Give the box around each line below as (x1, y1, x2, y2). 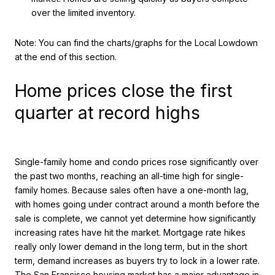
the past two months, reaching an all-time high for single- (15, 170, 244, 181)
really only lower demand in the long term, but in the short (15, 241, 247, 252)
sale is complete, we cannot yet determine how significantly (15, 212, 256, 223)
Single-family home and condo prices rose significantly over (15, 156, 258, 167)
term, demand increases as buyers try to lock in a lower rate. (15, 255, 260, 266)
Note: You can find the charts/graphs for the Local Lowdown (15, 37, 258, 48)
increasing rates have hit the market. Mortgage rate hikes (15, 227, 246, 238)
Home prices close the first (15, 80, 232, 101)
